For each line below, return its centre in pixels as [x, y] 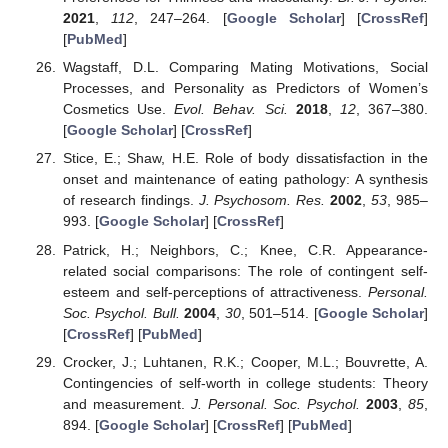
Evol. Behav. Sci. [231, 109]
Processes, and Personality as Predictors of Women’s [245, 88]
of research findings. [130, 200]
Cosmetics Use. [118, 109]
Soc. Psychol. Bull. [121, 312]
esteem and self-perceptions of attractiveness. [215, 291]
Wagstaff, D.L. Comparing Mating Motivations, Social [245, 67]
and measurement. [126, 403]
